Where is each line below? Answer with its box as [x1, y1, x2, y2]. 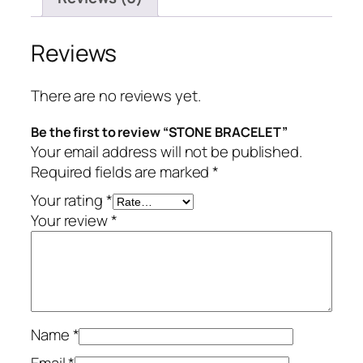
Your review [31, 210, 111, 232]
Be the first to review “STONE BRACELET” [31, 123, 288, 142]
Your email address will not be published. [31, 141, 302, 163]
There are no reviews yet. [31, 85, 201, 107]
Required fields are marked [31, 161, 213, 183]
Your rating [31, 190, 106, 211]
